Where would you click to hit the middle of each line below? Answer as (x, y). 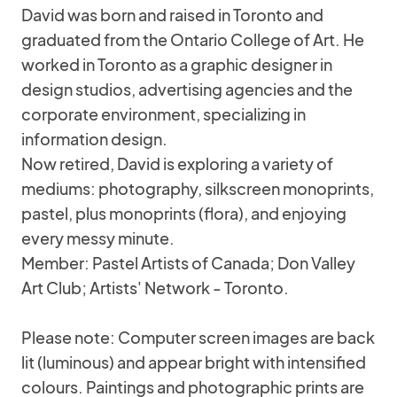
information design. (94, 139)
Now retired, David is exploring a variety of (177, 163)
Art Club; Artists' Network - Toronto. (155, 288)
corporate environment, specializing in (163, 114)
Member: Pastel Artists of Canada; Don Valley (188, 263)
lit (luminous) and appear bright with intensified (194, 362)
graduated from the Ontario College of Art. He (193, 39)
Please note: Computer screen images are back (198, 337)
